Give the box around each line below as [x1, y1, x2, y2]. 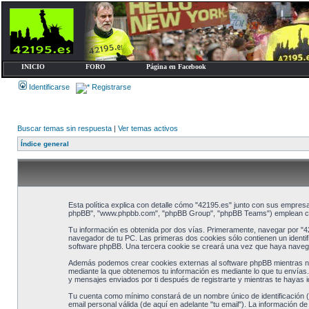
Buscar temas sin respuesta [17, 124, 112, 132]
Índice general [21, 140, 69, 148]
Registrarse [90, 83, 131, 91]
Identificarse [27, 83, 70, 91]
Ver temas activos [118, 124, 178, 132]
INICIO [21, 63, 45, 70]
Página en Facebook [146, 63, 206, 70]
